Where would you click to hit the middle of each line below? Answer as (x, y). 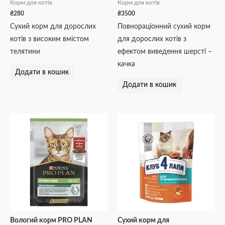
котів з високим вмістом (49, 39)
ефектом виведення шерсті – (165, 51)
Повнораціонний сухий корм (164, 26)
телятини (25, 51)
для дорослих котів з (152, 39)
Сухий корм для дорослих (53, 26)
